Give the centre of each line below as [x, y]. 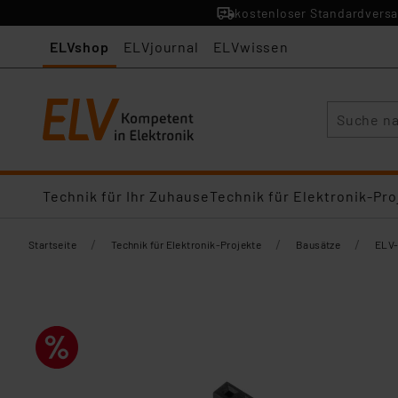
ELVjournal [161, 47]
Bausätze [318, 244]
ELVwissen [251, 47]
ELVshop [80, 47]
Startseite [52, 244]
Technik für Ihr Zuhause [126, 196]
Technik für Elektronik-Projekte [186, 244]
